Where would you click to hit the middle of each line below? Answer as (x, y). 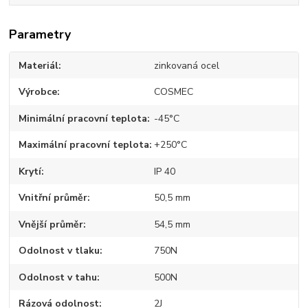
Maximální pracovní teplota (84, 145)
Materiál (39, 65)
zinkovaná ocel (186, 65)
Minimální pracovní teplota (83, 118)
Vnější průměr (51, 224)
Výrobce (38, 92)
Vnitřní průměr (53, 198)
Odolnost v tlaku (59, 251)
